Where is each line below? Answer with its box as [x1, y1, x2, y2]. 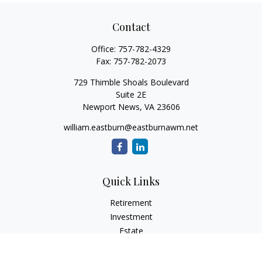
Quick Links [102, 174, 160, 188]
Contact [112, 20, 150, 34]
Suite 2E [116, 89, 146, 100]
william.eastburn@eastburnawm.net [64, 122, 198, 133]
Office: [91, 43, 118, 54]
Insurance [112, 239, 150, 250]
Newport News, [82, 101, 142, 112]
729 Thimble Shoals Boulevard [73, 77, 189, 88]
